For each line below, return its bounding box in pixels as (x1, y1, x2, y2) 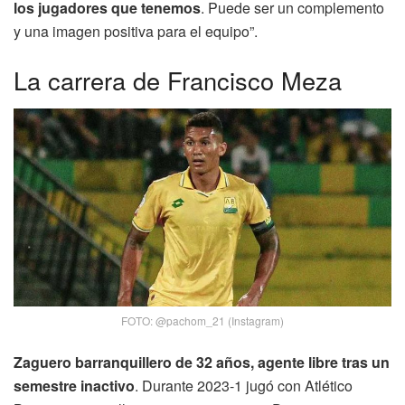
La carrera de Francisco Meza (14, 61, 342, 98)
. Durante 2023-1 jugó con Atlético (135, 374, 353, 396)
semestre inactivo (14, 374, 135, 396)
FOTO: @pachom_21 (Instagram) (121, 312, 284, 328)
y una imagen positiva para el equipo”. (14, 21, 258, 42)
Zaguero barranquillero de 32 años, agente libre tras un (14, 351, 390, 372)
